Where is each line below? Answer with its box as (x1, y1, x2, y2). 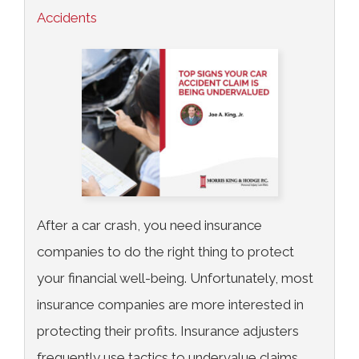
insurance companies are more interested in (37, 296, 304, 313)
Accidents (37, 10, 97, 26)
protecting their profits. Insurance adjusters (37, 322, 299, 339)
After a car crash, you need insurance (37, 216, 262, 233)
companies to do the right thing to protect (37, 243, 294, 260)
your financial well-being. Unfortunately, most (37, 269, 313, 286)
